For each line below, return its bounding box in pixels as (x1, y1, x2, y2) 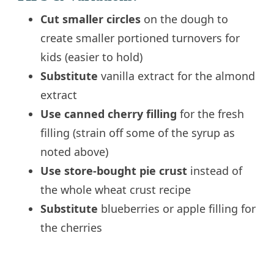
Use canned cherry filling (40, 106, 177, 122)
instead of (187, 163, 243, 179)
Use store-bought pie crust (40, 163, 188, 179)
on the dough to (141, 12, 229, 27)
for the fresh (177, 106, 245, 122)
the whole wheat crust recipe (40, 182, 191, 198)
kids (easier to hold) (40, 50, 143, 65)
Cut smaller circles (40, 12, 141, 27)
